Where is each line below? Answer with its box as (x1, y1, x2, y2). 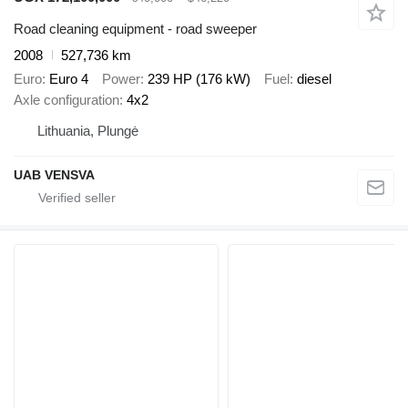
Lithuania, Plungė (37, 123, 138, 139)
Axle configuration (14, 92, 119, 108)
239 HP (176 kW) (148, 71, 250, 87)
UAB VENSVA (14, 168, 95, 183)
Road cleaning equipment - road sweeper (14, 20, 257, 36)
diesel (297, 71, 331, 87)
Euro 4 (49, 71, 88, 87)
